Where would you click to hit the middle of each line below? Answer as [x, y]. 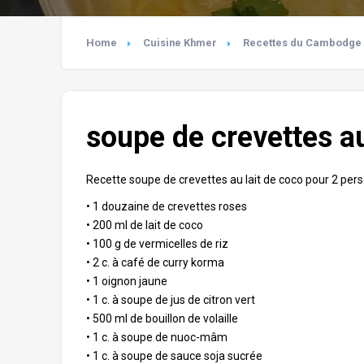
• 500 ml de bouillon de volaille [162, 318]
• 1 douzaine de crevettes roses [167, 206]
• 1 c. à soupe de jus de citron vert [171, 300]
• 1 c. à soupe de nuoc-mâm [157, 337]
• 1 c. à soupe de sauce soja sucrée [174, 356]
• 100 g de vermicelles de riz [157, 244]
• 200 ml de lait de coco [145, 225]
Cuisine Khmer [180, 43]
